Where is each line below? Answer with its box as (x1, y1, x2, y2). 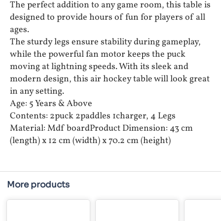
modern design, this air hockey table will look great (10, 73, 210, 86)
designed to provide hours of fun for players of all (10, 11, 205, 24)
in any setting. (10, 85, 64, 98)
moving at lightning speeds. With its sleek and (10, 61, 188, 74)
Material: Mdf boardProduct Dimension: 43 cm (10, 122, 193, 135)
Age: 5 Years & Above (10, 98, 92, 110)
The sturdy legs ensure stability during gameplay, (10, 36, 201, 49)
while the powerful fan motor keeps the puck (10, 48, 185, 61)
